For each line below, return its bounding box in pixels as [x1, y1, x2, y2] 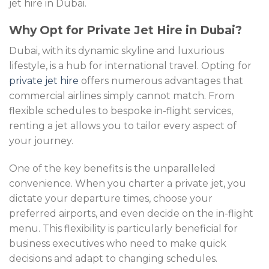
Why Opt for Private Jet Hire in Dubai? [9, 23, 242, 38]
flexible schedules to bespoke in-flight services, [9, 104, 233, 116]
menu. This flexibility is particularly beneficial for [9, 222, 238, 234]
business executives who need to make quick [9, 237, 226, 249]
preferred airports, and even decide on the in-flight [9, 207, 253, 219]
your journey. [9, 134, 73, 147]
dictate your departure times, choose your [9, 192, 213, 204]
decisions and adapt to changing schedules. [9, 252, 217, 264]
